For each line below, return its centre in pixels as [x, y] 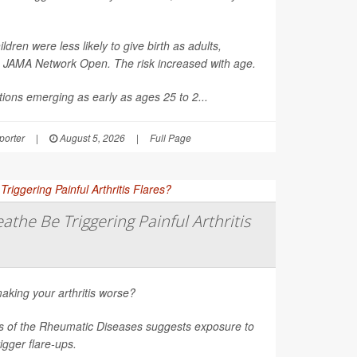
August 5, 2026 [91, 137]
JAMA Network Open [55, 63]
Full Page [171, 137]
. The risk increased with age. [183, 63]
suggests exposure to [198, 326]
